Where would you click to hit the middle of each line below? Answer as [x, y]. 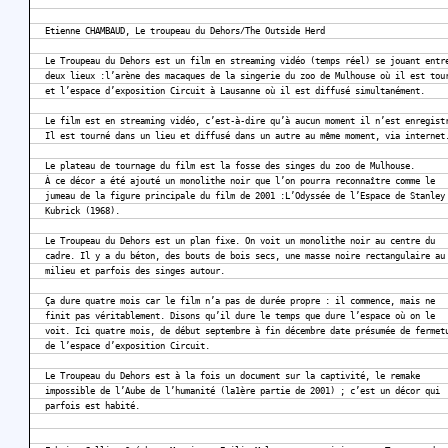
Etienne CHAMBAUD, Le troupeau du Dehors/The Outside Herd [185, 31]
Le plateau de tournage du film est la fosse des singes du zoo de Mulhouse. [230, 166]
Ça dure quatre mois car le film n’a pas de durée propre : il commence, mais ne [240, 301]
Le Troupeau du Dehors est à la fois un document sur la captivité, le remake [232, 376]
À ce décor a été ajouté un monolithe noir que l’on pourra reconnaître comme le [240, 181]
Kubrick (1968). [82, 211]
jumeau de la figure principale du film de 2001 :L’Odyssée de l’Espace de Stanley [245, 196]
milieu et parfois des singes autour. [135, 271]
